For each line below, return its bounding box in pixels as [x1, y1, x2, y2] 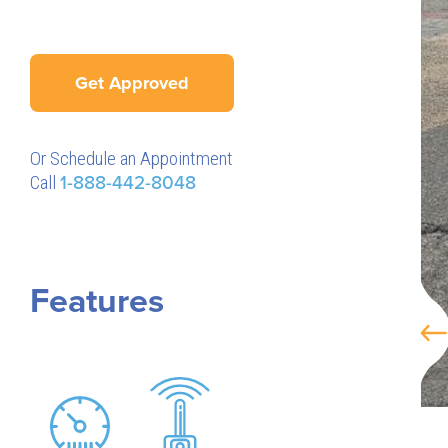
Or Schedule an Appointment [30, 146, 233, 170]
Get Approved [75, 71, 189, 94]
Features [30, 280, 164, 322]
